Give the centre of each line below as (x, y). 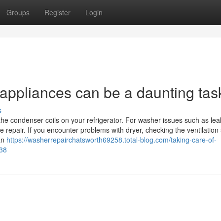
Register (57, 12)
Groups (18, 12)
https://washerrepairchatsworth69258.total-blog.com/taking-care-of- (111, 140)
